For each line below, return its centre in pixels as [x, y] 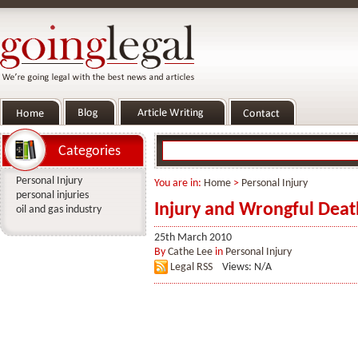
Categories [89, 151]
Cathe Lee [190, 252]
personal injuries [52, 195]
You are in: [179, 183]
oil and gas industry [59, 210]
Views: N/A [247, 267]
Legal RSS [191, 267]
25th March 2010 [193, 238]
